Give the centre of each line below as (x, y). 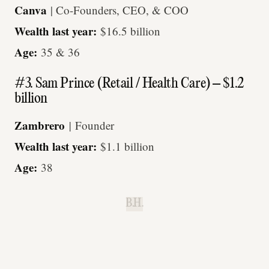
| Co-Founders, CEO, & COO (118, 10)
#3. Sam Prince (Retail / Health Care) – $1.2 (129, 84)
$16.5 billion (130, 31)
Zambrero (41, 125)
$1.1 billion (127, 147)
